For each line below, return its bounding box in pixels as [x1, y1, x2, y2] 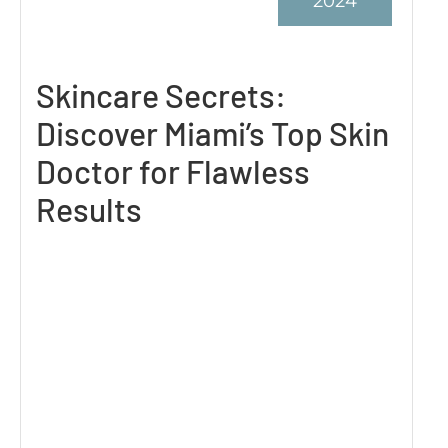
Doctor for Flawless [36, 151, 310, 190]
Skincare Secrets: [36, 75, 286, 114]
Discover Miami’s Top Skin [36, 113, 389, 152]
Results [36, 189, 142, 228]
